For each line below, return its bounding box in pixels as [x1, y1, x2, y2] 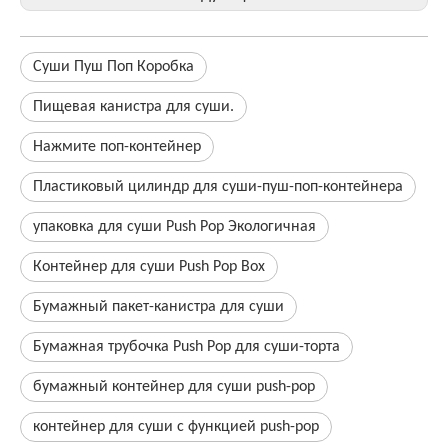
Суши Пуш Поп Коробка [33, 59, 194, 75]
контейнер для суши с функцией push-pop [33, 419, 319, 435]
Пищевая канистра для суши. [33, 99, 234, 115]
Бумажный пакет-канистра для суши [33, 299, 284, 315]
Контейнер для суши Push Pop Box [33, 259, 265, 275]
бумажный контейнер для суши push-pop [33, 379, 315, 395]
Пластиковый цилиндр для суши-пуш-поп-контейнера [33, 179, 403, 195]
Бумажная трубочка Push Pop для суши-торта [33, 339, 340, 355]
